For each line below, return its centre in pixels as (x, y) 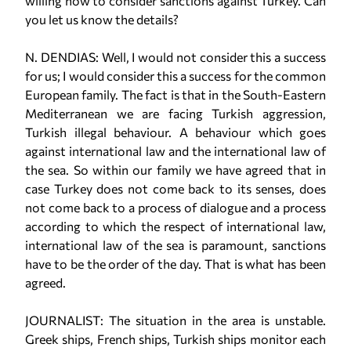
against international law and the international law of (175, 151)
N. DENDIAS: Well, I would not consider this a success (175, 57)
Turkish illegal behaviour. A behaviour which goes (175, 132)
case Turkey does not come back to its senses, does (175, 188)
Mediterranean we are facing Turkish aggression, (175, 113)
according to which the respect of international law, (175, 226)
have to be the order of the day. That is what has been (175, 264)
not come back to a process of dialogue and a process (175, 207)
